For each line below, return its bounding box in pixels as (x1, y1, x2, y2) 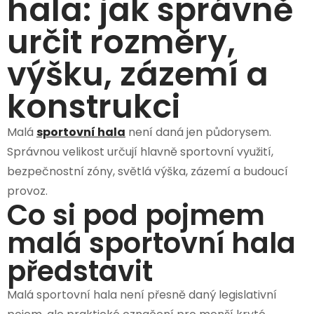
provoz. (7, 182, 48, 199)
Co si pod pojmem (7, 195, 265, 235)
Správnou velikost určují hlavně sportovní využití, (7, 143, 273, 160)
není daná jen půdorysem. (125, 123, 271, 140)
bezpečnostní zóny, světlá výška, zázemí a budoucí (7, 163, 288, 179)
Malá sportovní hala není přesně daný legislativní (7, 286, 277, 303)
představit (7, 251, 153, 291)
